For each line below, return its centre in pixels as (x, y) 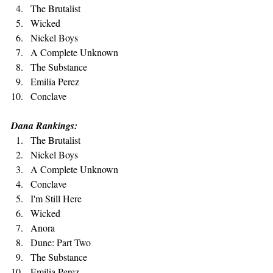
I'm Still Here (56, 198)
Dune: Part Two (61, 242)
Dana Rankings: (44, 126)
